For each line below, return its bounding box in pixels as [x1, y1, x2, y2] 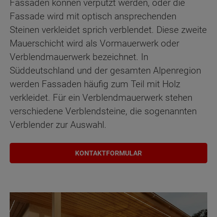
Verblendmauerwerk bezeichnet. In [10, 51, 148, 63]
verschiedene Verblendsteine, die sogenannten [10, 106, 197, 117]
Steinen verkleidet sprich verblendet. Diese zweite [10, 24, 207, 36]
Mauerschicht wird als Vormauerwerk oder [10, 38, 179, 49]
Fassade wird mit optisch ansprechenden [10, 11, 176, 22]
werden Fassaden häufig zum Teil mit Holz [10, 78, 180, 90]
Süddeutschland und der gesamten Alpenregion [10, 65, 201, 77]
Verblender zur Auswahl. [10, 119, 107, 131]
